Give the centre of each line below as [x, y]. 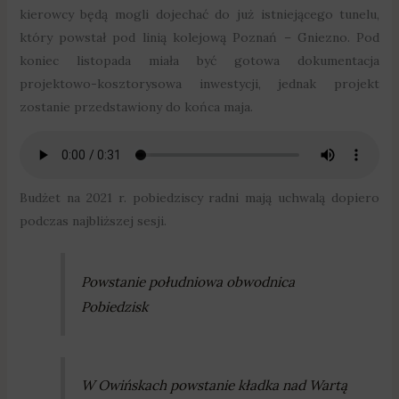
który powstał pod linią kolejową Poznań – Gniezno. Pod [199, 38]
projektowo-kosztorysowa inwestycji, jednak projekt [199, 84]
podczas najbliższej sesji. [93, 221]
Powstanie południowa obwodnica [188, 281]
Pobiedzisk [115, 306]
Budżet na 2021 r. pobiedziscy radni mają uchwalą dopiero [199, 198]
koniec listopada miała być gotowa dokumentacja [199, 61]
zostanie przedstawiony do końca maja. [136, 107]
